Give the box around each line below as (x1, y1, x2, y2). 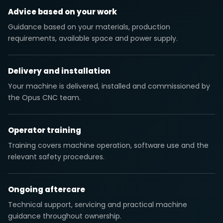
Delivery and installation (8, 66, 111, 76)
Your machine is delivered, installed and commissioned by (8, 81, 210, 91)
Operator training (8, 125, 81, 135)
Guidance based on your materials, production (8, 22, 170, 32)
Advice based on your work (8, 6, 117, 17)
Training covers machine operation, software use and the (8, 140, 209, 150)
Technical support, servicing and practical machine (8, 200, 187, 210)
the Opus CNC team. (8, 93, 81, 103)
